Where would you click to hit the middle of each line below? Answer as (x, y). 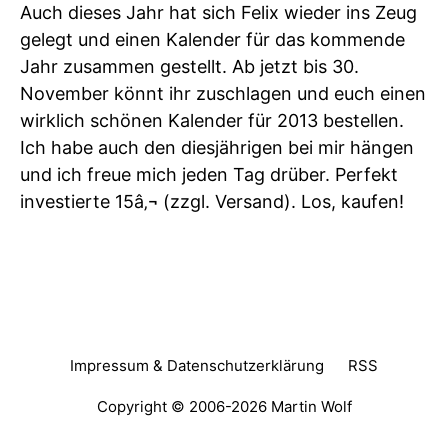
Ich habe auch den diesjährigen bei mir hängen (217, 147)
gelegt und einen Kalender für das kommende (212, 39)
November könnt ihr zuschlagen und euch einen (223, 93)
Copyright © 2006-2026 (183, 406)
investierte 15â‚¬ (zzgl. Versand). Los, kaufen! (212, 201)
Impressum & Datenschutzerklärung (197, 365)
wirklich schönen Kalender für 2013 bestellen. (212, 120)
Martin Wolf (311, 406)
